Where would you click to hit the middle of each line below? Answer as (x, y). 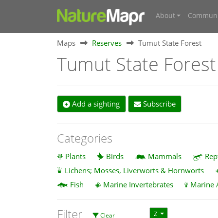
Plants (75, 156)
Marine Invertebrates (138, 184)
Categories (85, 138)
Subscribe (158, 104)
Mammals (165, 156)
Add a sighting (95, 104)
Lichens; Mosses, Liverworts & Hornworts (134, 170)
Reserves (107, 43)
